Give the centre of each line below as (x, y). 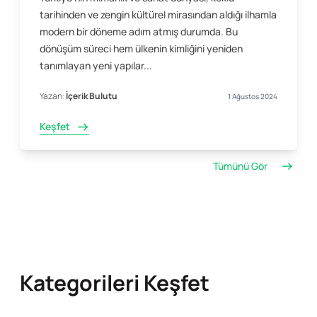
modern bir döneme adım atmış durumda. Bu (139, 32)
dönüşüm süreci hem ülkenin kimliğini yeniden (141, 49)
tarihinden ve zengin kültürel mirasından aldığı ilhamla (158, 15)
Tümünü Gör (240, 166)
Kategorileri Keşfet (115, 283)
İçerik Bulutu (92, 96)
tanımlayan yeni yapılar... (96, 66)
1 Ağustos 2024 (253, 97)
